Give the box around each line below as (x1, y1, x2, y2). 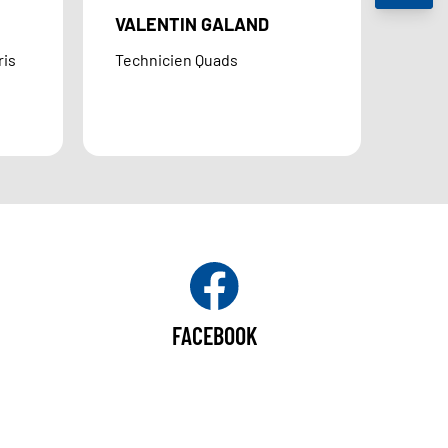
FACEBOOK (171, 321, 257, 351)
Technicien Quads (115, 50, 239, 70)
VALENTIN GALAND (115, 13, 270, 36)
